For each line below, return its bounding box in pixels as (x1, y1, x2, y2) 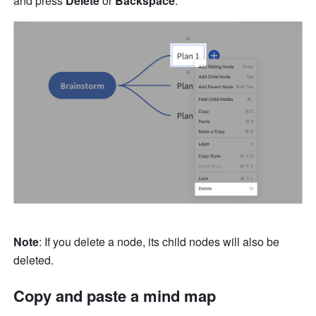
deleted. (13, 251, 54, 268)
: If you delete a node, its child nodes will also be (39, 233, 280, 250)
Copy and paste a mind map (13, 284, 217, 307)
